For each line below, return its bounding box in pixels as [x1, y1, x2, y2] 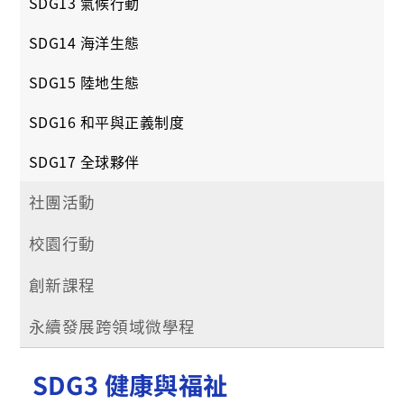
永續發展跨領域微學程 [29, 315, 196, 337]
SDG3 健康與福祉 [32, 366, 228, 402]
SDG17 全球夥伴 [29, 151, 140, 172]
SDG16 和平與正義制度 [29, 111, 185, 133]
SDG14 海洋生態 [29, 32, 140, 53]
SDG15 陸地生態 [29, 71, 140, 93]
